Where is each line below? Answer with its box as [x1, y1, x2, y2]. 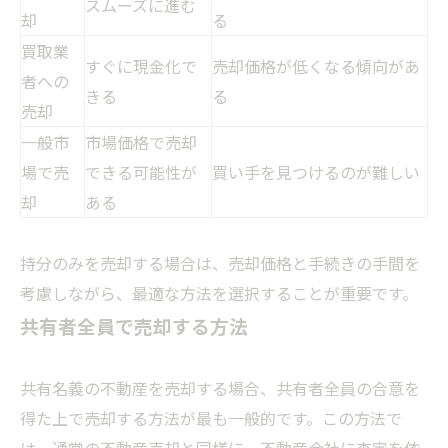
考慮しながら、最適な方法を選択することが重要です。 [20, 281, 418, 306]
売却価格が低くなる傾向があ [212, 54, 420, 79]
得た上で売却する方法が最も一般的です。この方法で [20, 406, 402, 431]
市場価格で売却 [85, 130, 197, 155]
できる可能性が [85, 160, 197, 185]
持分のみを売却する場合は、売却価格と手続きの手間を [20, 251, 420, 276]
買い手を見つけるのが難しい [212, 160, 420, 185]
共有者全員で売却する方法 [20, 312, 248, 340]
